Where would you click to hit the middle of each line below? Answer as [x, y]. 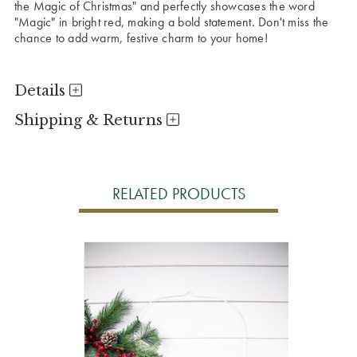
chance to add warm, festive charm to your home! [141, 37]
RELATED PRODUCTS [178, 193]
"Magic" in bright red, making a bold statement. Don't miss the [172, 22]
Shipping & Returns [90, 120]
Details [42, 90]
